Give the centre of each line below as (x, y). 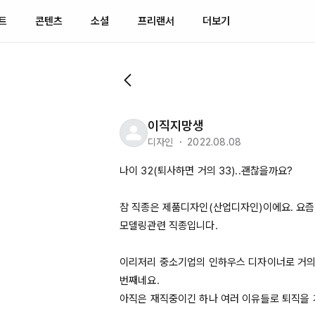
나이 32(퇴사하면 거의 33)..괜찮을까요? (206, 171)
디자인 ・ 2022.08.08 (195, 142)
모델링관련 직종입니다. (169, 226)
